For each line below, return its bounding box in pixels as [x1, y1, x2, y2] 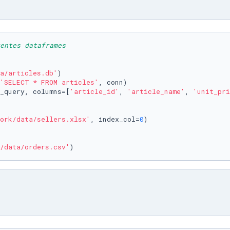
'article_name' [127, 87, 185, 96]
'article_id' [70, 87, 119, 96]
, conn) [99, 78, 127, 87]
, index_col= [90, 114, 140, 124]
